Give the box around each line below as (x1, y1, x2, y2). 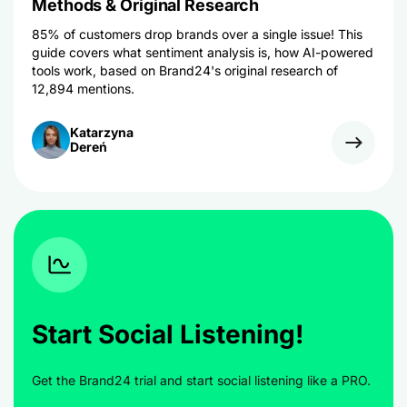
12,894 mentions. (32, 81, 134, 96)
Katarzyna (70, 124, 134, 140)
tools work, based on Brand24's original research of (32, 63, 338, 78)
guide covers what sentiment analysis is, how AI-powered (32, 45, 373, 60)
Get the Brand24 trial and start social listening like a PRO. (32, 372, 371, 388)
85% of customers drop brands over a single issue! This (32, 26, 362, 42)
